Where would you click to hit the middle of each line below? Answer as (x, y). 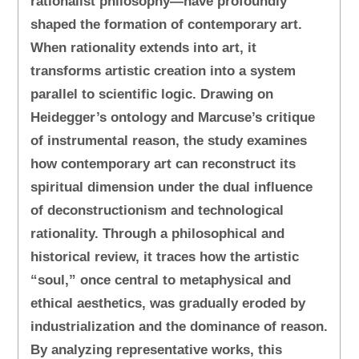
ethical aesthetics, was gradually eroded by (168, 304)
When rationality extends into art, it (144, 48)
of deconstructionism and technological (157, 211)
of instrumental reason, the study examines (169, 141)
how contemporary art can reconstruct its (163, 164)
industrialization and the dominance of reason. (179, 327)
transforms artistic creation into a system (163, 71)
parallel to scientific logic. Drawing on (152, 95)
